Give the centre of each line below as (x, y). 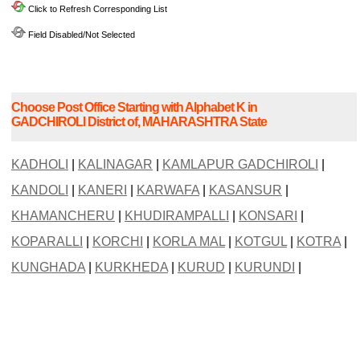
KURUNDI (265, 268)
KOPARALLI (47, 242)
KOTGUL (261, 242)
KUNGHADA (48, 268)
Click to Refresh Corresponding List (96, 8)
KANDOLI (40, 190)
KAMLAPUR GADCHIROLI (240, 165)
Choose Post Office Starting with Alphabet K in (134, 108)
